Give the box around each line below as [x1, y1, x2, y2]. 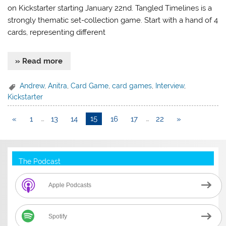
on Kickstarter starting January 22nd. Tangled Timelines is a [8, 4, 212, 13]
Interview [155, 82, 185, 90]
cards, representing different [8, 28, 106, 37]
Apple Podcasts [48, 182, 92, 189]
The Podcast [18, 157, 61, 165]
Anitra [48, 82, 68, 90]
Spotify [48, 213, 68, 220]
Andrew [20, 82, 45, 90]
